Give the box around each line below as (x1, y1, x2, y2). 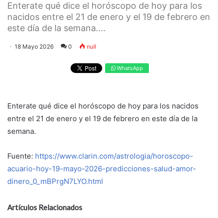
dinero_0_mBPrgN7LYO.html (7, 177, 103, 186)
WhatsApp (115, 64, 143, 72)
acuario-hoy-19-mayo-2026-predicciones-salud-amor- (7, 164, 196, 174)
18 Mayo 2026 (15, 42, 54, 50)
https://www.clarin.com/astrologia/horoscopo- (35, 151, 193, 161)
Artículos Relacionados (7, 203, 82, 212)
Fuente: (7, 151, 35, 161)
